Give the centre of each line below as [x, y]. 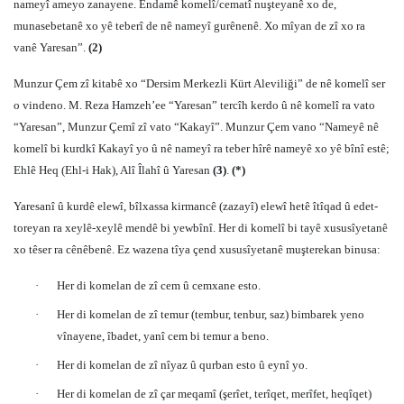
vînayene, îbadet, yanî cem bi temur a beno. [162, 336]
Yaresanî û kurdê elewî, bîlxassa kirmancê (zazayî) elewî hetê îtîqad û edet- [196, 206]
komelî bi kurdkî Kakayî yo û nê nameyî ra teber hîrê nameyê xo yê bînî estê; [202, 148]
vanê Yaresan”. [51, 47]
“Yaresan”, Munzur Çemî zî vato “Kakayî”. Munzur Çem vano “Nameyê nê [196, 127]
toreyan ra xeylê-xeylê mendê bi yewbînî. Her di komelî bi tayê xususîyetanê [201, 228]
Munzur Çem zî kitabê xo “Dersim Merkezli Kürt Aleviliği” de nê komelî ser [199, 83]
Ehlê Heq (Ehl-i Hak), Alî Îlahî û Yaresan [113, 170]
